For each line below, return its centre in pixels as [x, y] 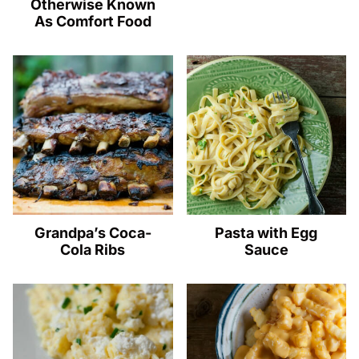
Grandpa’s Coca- [93, 233]
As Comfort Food [93, 21]
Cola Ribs [93, 250]
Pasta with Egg [266, 233]
